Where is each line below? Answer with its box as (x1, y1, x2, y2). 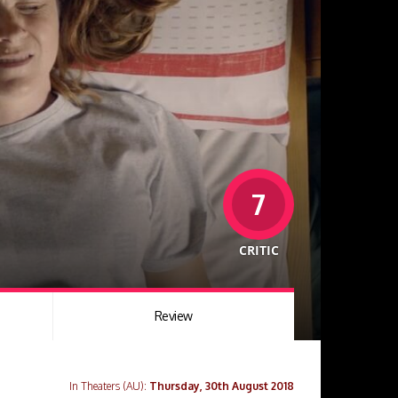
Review (154, 308, 193, 323)
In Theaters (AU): (69, 379, 149, 393)
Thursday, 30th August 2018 (149, 379, 294, 393)
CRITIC (238, 242, 279, 259)
